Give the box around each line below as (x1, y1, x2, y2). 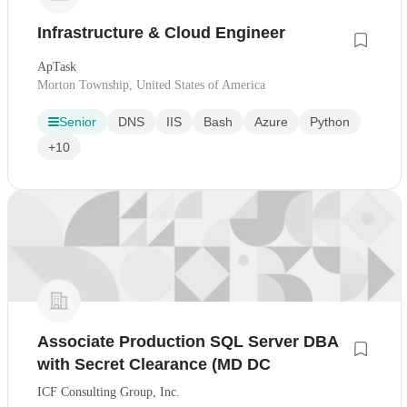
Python (310, 114, 350, 130)
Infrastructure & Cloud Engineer (37, 24, 285, 43)
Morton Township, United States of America (37, 78, 265, 93)
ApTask (37, 60, 76, 74)
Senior (59, 114, 96, 130)
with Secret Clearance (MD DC (37, 355, 271, 374)
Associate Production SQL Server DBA (37, 333, 339, 352)
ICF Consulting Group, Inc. (37, 385, 180, 400)
